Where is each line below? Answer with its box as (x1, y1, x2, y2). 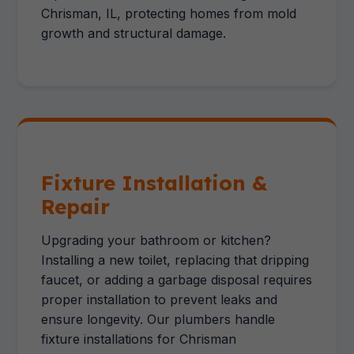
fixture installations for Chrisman (41, 331, 237, 347)
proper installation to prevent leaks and (41, 292, 278, 307)
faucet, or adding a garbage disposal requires (41, 272, 313, 288)
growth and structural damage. (41, 25, 227, 41)
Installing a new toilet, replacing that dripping (41, 252, 310, 268)
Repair (41, 194, 111, 219)
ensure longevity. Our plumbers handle (41, 311, 276, 327)
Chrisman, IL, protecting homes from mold (41, 6, 297, 21)
